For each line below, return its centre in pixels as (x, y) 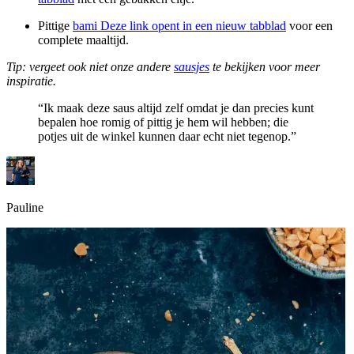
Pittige (55, 25)
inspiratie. (31, 81)
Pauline (25, 207)
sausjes (192, 66)
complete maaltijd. (83, 40)
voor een (309, 25)
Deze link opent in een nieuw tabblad (193, 25)
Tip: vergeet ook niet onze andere (90, 66)
